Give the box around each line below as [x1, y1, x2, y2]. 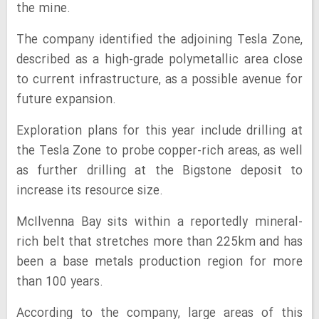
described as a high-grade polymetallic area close [16, 51, 303, 70]
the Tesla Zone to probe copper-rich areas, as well [16, 142, 303, 161]
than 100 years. [16, 273, 103, 292]
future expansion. [16, 90, 116, 110]
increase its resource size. [16, 182, 163, 201]
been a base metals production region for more [16, 253, 303, 272]
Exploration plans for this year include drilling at [16, 122, 303, 141]
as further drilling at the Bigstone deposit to [16, 162, 303, 181]
